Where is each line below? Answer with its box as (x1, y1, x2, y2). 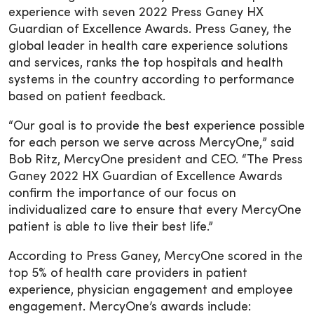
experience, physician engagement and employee (8, 285, 293, 297)
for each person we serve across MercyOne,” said (8, 137, 294, 150)
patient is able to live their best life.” (8, 221, 213, 234)
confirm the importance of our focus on (8, 188, 236, 200)
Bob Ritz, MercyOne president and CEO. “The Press (8, 154, 303, 167)
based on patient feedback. (8, 91, 165, 104)
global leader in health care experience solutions (8, 41, 288, 53)
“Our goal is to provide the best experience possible (8, 121, 305, 133)
